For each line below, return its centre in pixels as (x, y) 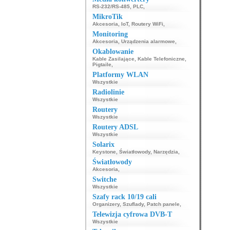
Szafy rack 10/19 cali (124, 197)
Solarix (103, 145)
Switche (104, 179)
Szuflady (133, 204)
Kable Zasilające (113, 59)
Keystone (104, 152)
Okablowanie (113, 52)
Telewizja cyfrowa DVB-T (132, 214)
